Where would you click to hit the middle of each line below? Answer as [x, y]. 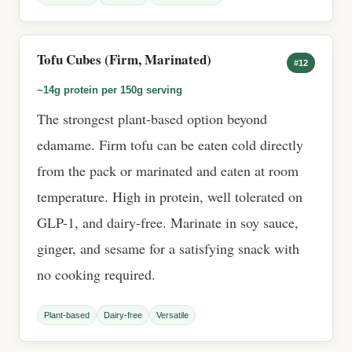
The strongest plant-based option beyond [152, 119]
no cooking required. [96, 274]
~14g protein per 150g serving [110, 90]
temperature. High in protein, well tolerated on [170, 196]
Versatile [172, 315]
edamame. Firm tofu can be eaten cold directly [170, 145]
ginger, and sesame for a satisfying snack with [168, 248]
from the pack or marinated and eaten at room [168, 170]
